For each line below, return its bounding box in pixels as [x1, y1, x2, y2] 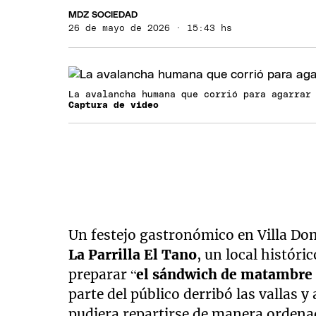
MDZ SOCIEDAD [68, 10, 138, 20]
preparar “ [68, 266, 137, 283]
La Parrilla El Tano [68, 246, 197, 263]
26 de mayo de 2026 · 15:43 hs [68, 23, 233, 33]
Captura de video [68, 101, 159, 110]
